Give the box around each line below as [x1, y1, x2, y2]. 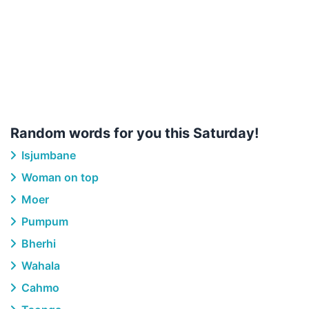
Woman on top [19, 170, 99, 184]
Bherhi [19, 237, 56, 250]
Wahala [19, 259, 60, 272]
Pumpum [19, 215, 68, 228]
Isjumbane [19, 148, 76, 162]
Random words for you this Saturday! [10, 125, 259, 141]
